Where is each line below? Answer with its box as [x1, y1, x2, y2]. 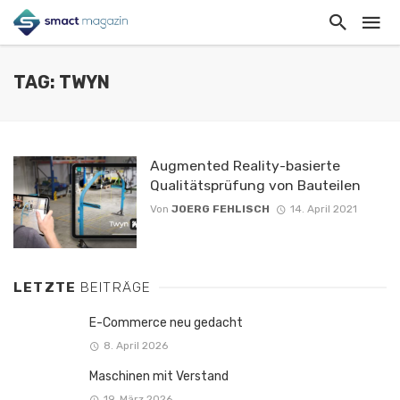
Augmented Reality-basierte [149, 157, 340, 174]
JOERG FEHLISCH [171, 203, 270, 216]
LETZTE [13, 279, 80, 296]
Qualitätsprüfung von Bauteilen [149, 177, 361, 194]
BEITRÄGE [79, 279, 152, 296]
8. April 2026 [103, 339, 168, 353]
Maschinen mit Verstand [89, 369, 229, 385]
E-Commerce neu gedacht [89, 315, 243, 331]
